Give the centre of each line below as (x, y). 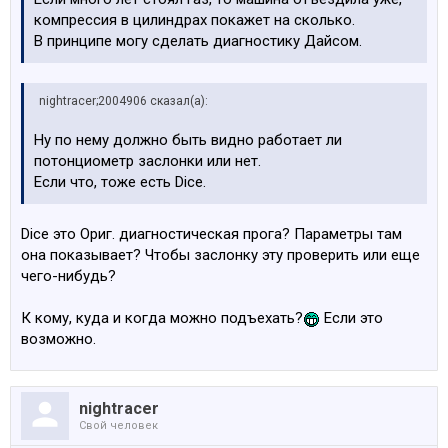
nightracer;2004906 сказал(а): (123, 101)
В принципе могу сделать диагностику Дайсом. (198, 41)
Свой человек (118, 425)
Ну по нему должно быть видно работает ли (188, 140)
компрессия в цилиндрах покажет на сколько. (194, 20)
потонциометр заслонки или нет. (147, 161)
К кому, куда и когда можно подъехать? (162, 318)
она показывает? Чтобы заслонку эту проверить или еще (220, 255)
